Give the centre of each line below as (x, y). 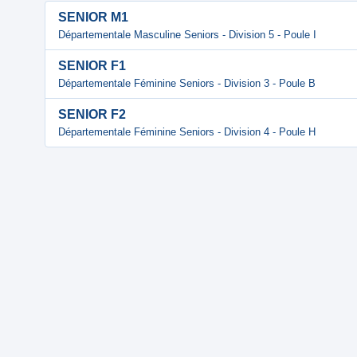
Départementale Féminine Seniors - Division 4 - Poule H (187, 132)
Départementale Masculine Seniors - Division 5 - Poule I (187, 35)
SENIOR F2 (92, 114)
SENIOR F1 (92, 66)
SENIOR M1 (93, 17)
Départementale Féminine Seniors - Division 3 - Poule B (187, 83)
